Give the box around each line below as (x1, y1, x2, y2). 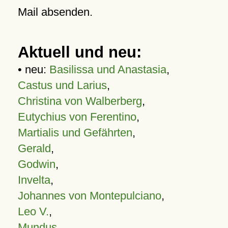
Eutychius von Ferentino (17, 110, 136, 123)
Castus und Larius (17, 79, 107, 92)
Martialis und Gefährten (17, 126, 132, 139)
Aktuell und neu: (17, 43, 141, 61)
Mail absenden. (17, 6, 93, 18)
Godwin (17, 158, 55, 170)
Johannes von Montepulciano (17, 189, 161, 202)
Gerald (17, 142, 51, 155)
